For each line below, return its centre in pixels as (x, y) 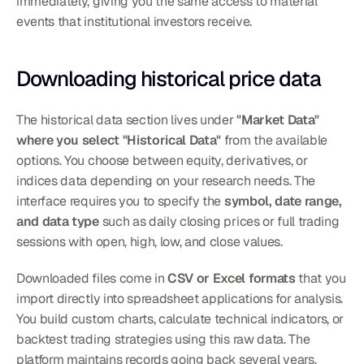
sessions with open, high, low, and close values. (149, 242)
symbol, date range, (283, 201)
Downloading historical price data (169, 79)
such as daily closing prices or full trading (219, 222)
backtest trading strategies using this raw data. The (163, 340)
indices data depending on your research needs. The (166, 181)
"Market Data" (278, 120)
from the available (275, 141)
